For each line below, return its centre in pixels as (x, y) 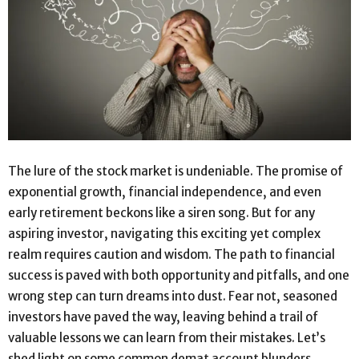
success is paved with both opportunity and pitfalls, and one (179, 275)
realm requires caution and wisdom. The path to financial (171, 254)
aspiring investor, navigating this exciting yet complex (164, 233)
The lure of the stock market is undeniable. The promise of (175, 171)
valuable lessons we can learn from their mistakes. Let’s (167, 337)
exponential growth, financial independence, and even (165, 192)
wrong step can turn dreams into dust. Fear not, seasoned (173, 296)
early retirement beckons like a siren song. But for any (161, 212)
